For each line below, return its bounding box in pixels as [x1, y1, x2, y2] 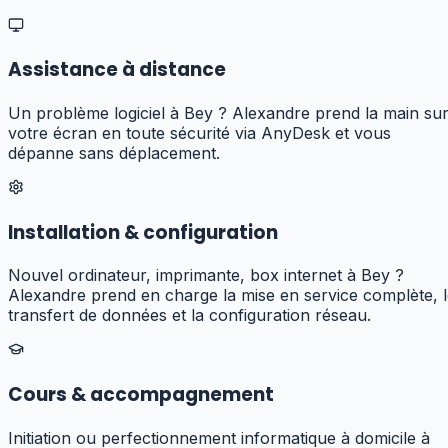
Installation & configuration [8, 218, 278, 246]
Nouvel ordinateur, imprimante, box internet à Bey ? [8, 265, 404, 286]
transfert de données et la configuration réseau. [8, 305, 371, 326]
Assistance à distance [8, 56, 226, 84]
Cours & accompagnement [8, 381, 274, 409]
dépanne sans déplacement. [8, 142, 220, 163]
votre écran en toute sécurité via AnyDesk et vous [8, 122, 391, 143]
